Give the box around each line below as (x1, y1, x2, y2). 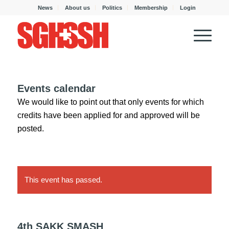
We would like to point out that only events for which (17, 98, 204, 106)
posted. (17, 124, 44, 133)
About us (65, 5, 90, 11)
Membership (134, 5, 168, 11)
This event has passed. (24, 175, 102, 184)
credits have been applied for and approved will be (17, 111, 200, 120)
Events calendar (17, 83, 96, 94)
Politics (102, 5, 123, 11)
